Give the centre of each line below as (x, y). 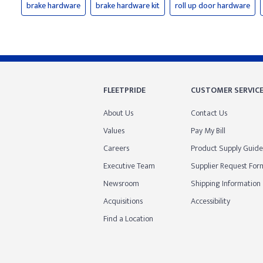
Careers (116, 148)
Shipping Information (225, 183)
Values (114, 131)
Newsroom (121, 183)
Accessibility (210, 201)
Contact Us (209, 113)
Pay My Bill (208, 131)
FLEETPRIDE (124, 90)
